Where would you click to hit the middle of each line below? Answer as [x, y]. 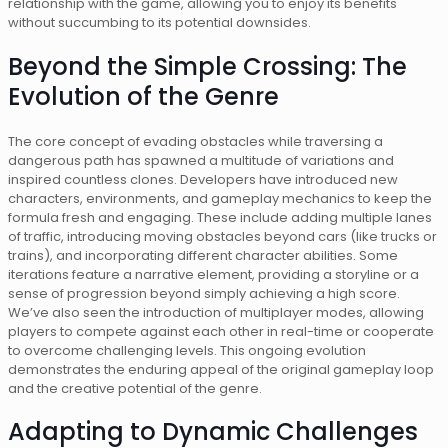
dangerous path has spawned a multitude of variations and [201, 160]
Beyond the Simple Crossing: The [207, 66]
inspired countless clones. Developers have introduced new [203, 179]
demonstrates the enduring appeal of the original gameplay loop [221, 369]
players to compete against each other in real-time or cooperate [221, 331]
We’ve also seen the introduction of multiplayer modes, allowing [216, 312]
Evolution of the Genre [143, 96]
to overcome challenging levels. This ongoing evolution [187, 350]
